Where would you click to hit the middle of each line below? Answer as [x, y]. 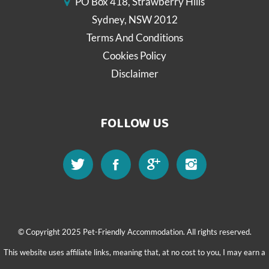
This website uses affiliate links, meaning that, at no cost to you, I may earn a [134, 252]
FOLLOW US [134, 123]
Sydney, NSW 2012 [134, 19]
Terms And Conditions [134, 37]
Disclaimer [134, 73]
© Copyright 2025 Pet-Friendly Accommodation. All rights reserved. [134, 231]
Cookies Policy [134, 55]
